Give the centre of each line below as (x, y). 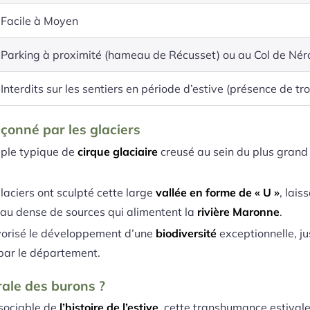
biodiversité (186, 233)
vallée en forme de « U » (218, 192)
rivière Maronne (239, 211)
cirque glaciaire (118, 151)
